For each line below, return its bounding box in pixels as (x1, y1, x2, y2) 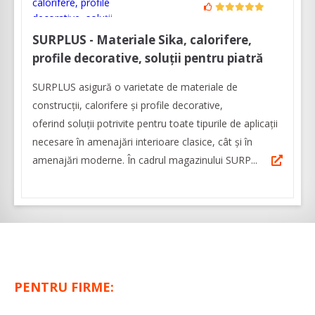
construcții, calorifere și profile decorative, (32, 98, 223, 112)
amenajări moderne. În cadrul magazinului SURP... (32, 153, 257, 167)
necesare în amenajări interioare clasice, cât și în (32, 135, 252, 149)
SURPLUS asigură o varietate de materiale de (32, 80, 238, 94)
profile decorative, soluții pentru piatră (32, 50, 263, 67)
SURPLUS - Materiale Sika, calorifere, (32, 32, 252, 49)
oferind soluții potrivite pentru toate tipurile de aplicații (32, 117, 278, 131)
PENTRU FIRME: (14, 278, 114, 296)
